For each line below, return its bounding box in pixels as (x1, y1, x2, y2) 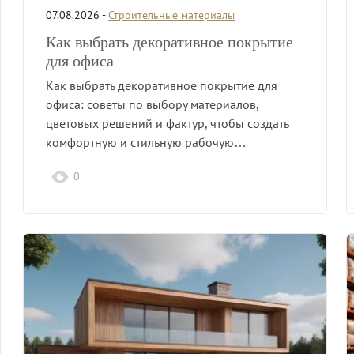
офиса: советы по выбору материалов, (46, 96, 258, 112)
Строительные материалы (108, 7, 235, 22)
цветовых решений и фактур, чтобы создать (46, 115, 288, 131)
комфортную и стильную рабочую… (46, 134, 247, 150)
